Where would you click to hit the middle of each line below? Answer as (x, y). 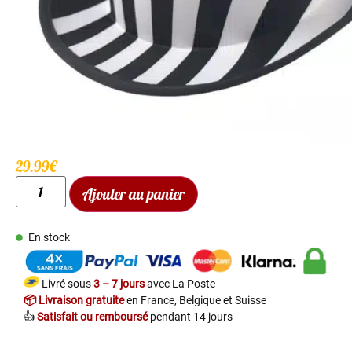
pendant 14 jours (190, 317)
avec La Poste (181, 284)
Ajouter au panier (133, 194)
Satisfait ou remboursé (92, 317)
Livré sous (66, 284)
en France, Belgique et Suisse (195, 301)
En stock (49, 237)
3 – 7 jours (120, 284)
